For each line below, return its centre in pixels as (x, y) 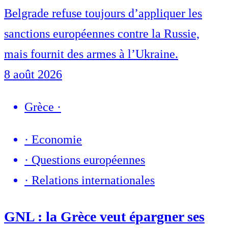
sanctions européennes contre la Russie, (102, 34)
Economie (57, 140)
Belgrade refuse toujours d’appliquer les (103, 13)
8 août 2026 (33, 75)
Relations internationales (93, 180)
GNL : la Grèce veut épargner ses (104, 217)
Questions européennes (88, 160)
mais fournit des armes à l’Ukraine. (91, 54)
